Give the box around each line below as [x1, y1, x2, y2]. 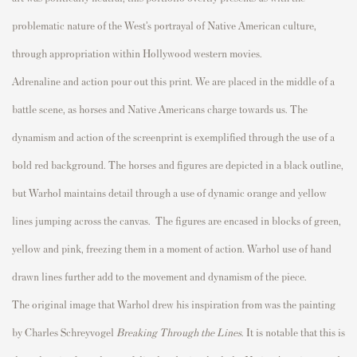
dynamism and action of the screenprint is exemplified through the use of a [12, 129, 335, 143]
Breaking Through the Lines [116, 324, 241, 339]
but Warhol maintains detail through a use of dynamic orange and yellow [12, 185, 327, 199]
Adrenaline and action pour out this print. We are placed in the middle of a [12, 73, 335, 88]
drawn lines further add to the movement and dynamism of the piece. [12, 269, 307, 283]
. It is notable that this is [241, 324, 345, 339]
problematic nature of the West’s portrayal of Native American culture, [12, 18, 316, 32]
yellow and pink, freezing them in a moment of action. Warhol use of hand [12, 241, 331, 255]
